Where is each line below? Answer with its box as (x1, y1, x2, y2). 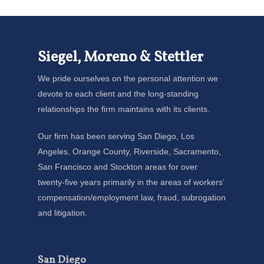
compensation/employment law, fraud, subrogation (38, 193, 226, 202)
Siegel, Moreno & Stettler (38, 47, 203, 68)
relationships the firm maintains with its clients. (38, 104, 210, 114)
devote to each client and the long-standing (38, 89, 199, 98)
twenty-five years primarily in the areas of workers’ (38, 177, 224, 187)
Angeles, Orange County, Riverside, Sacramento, (38, 147, 221, 156)
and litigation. (38, 208, 87, 217)
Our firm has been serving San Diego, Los (38, 131, 194, 141)
